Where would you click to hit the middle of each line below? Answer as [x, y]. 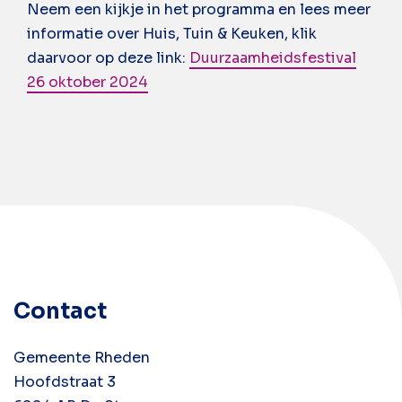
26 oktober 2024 [87, 82]
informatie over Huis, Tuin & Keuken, [157, 34]
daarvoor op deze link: [108, 58]
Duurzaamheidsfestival [273, 58]
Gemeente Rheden [82, 358]
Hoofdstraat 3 [65, 382]
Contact [60, 311]
